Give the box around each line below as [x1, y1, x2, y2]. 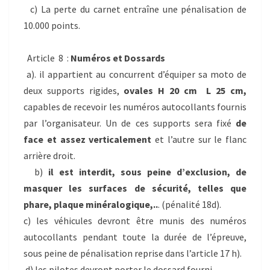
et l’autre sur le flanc [151, 133, 246, 145]
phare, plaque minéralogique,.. [24, 198, 158, 210]
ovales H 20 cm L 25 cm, [124, 84, 247, 96]
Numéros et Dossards [71, 51, 165, 64]
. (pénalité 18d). [158, 198, 221, 210]
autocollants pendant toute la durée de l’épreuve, [24, 230, 246, 243]
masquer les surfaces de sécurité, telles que [24, 181, 246, 194]
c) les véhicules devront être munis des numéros [24, 214, 246, 227]
